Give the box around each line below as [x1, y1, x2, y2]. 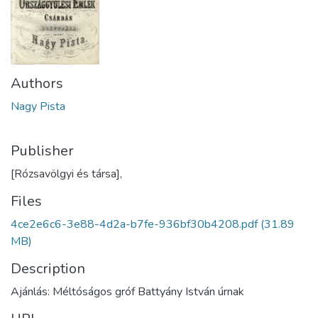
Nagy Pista [11, 98, 65, 114]
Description [11, 258, 85, 278]
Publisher [11, 141, 74, 160]
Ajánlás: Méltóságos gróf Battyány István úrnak [11, 283, 244, 300]
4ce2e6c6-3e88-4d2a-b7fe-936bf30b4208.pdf [11, 216, 258, 232]
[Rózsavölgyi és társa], [11, 165, 122, 182]
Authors [11, 73, 63, 93]
